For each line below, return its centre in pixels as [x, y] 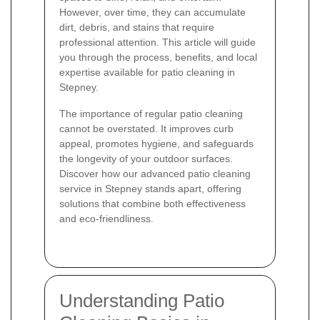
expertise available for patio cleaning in [147, 72]
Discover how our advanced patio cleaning [155, 173]
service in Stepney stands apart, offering [150, 188]
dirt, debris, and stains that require [137, 27]
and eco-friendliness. [106, 218]
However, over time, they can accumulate [152, 12]
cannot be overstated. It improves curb [146, 128]
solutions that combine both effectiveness [152, 203]
